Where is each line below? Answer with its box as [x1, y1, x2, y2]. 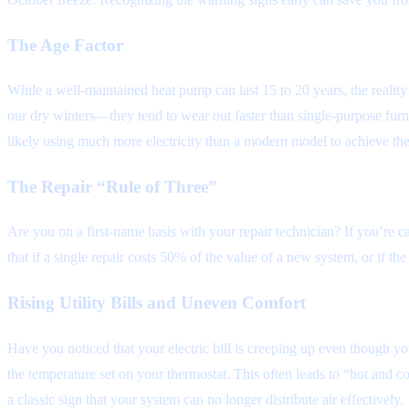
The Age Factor [7, 36, 123, 56]
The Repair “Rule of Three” [7, 177, 217, 197]
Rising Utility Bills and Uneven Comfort [7, 293, 306, 313]
